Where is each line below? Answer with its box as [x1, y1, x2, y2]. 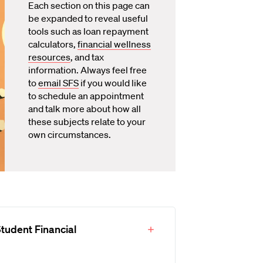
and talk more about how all [28, 103, 141, 114]
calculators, [28, 38, 77, 50]
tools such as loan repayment [28, 25, 149, 37]
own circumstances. [28, 129, 111, 140]
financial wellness [77, 38, 151, 50]
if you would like [79, 77, 147, 89]
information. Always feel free [28, 64, 147, 76]
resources [28, 51, 70, 63]
